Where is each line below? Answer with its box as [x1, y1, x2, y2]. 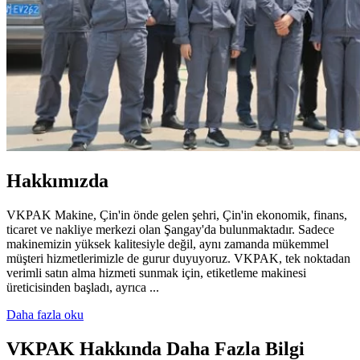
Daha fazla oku [6, 307, 84, 321]
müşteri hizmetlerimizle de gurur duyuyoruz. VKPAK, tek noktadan [6, 251, 350, 265]
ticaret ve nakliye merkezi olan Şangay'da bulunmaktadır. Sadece [6, 222, 334, 236]
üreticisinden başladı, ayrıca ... [6, 280, 159, 294]
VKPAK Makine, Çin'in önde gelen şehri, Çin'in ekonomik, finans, [6, 207, 347, 222]
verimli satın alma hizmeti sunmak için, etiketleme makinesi [6, 265, 306, 280]
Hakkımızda [6, 170, 108, 191]
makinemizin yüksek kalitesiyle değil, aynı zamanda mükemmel [6, 236, 329, 251]
